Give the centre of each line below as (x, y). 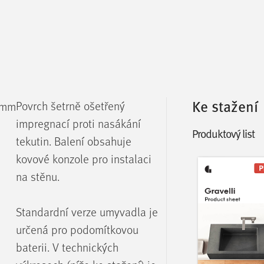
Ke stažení (225, 106)
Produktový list (224, 133)
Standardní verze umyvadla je (87, 212)
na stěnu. (38, 177)
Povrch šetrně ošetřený (71, 106)
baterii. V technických (67, 247)
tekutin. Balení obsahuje (74, 141)
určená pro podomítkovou (77, 230)
